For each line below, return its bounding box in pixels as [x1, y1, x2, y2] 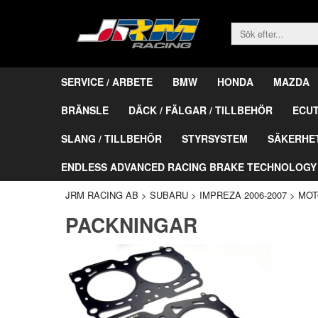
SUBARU [150, 187, 188, 202]
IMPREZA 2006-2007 [199, 187, 287, 202]
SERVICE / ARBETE [61, 74, 153, 89]
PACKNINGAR [65, 209, 197, 239]
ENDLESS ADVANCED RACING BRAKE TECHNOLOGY [61, 159, 317, 174]
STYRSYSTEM [182, 131, 248, 146]
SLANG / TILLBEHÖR [61, 131, 162, 146]
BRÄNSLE [61, 102, 109, 117]
